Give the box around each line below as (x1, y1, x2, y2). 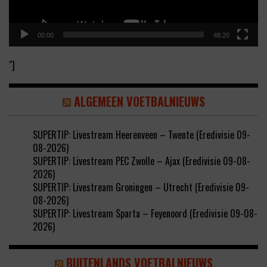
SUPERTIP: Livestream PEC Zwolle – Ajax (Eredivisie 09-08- (33, 153, 250, 168)
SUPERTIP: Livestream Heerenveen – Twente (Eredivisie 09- (33, 127, 250, 142)
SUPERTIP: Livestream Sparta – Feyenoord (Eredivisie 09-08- (33, 206, 257, 221)
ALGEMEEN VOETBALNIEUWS (73, 92, 205, 110)
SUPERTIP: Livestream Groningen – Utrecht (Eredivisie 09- (33, 179, 249, 194)
